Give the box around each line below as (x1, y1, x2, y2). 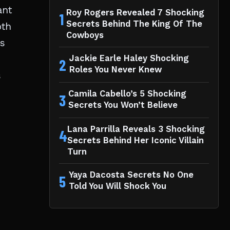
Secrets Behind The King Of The (66, 19, 202, 29)
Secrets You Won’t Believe (68, 100, 178, 110)
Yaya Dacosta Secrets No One (68, 170, 194, 180)
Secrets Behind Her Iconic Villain (67, 136, 204, 146)
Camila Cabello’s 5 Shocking (68, 89, 187, 99)
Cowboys (66, 30, 104, 41)
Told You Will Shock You (68, 181, 166, 191)
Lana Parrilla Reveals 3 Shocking (67, 124, 205, 135)
